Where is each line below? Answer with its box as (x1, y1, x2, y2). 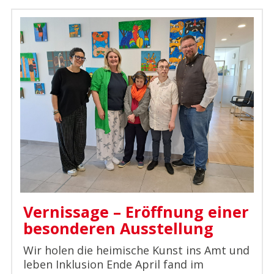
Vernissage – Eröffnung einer (23, 201, 249, 223)
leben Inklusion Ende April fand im (23, 257, 204, 272)
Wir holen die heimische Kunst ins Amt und (23, 243, 250, 258)
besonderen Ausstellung (23, 218, 213, 239)
